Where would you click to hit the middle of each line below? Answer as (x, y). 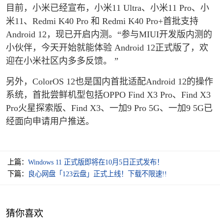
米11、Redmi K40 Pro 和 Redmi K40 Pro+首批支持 (102, 21)
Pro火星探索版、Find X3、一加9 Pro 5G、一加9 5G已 (109, 108)
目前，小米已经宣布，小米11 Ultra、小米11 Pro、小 (108, 8)
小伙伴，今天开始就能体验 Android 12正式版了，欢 (107, 48)
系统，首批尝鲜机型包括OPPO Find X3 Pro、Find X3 (108, 95)
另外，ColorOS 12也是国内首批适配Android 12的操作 (110, 81)
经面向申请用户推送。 (50, 121)
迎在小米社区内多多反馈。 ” (62, 61)
